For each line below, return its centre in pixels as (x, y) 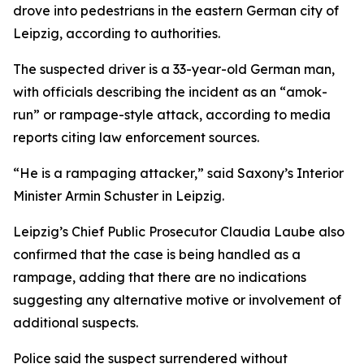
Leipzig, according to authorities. (117, 33)
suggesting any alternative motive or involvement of (177, 300)
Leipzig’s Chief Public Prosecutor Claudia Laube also (179, 232)
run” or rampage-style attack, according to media (172, 115)
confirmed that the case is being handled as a (157, 254)
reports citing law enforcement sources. (136, 137)
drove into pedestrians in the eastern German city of (176, 11)
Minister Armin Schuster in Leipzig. (119, 196)
